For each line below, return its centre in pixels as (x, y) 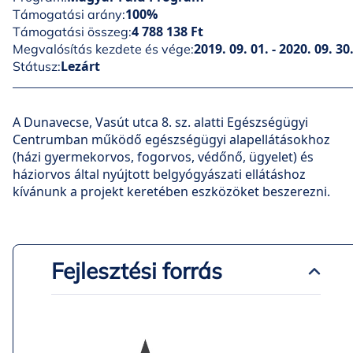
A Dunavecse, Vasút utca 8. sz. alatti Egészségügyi (160, 122)
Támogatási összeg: (72, 32)
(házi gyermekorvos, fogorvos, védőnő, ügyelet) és (163, 157)
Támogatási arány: (69, 14)
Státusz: (37, 66)
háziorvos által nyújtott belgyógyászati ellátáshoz (159, 174)
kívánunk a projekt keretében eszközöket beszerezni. (171, 191)
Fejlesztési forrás (137, 271)
